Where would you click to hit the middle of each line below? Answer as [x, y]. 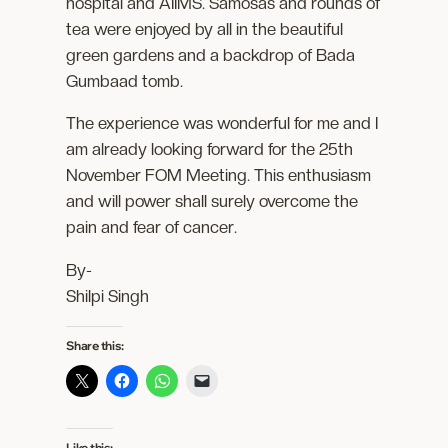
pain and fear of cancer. [152, 227]
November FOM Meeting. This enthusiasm [219, 175]
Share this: [95, 346]
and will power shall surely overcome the [212, 201]
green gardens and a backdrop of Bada [211, 54]
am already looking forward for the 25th [210, 149]
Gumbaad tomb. [125, 80]
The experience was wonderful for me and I [222, 123]
